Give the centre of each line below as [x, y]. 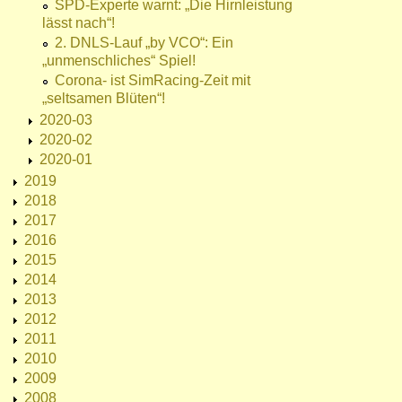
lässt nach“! [79, 23]
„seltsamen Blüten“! [104, 99]
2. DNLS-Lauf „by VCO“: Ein [144, 43]
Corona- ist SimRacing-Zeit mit [153, 81]
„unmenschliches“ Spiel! [119, 61]
